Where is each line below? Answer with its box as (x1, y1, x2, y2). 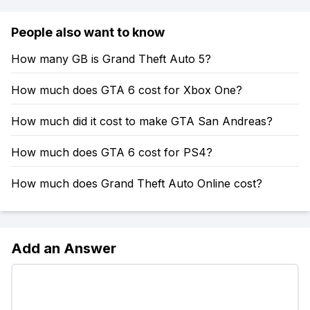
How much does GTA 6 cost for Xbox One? (11, 83, 242, 97)
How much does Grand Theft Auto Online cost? (11, 176, 262, 190)
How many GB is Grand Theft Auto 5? (11, 52, 211, 66)
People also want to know (11, 25, 165, 39)
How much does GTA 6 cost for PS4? (11, 145, 212, 159)
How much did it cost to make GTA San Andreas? (11, 114, 273, 128)
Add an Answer (11, 240, 116, 257)
